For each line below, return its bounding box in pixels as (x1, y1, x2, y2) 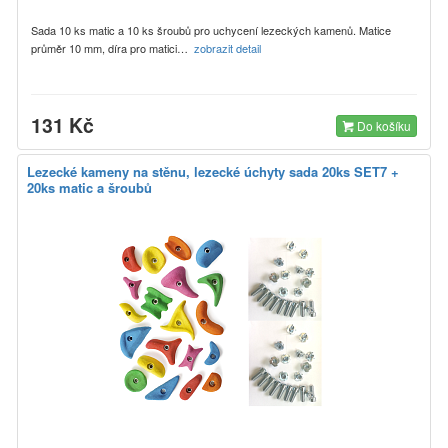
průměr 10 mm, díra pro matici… (31, 39, 194, 56)
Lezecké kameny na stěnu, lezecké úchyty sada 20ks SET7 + (27, 161, 399, 181)
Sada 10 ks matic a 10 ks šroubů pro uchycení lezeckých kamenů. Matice (31, 21, 391, 38)
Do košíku (354, 116, 411, 134)
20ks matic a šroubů (27, 177, 152, 197)
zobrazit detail (194, 39, 264, 56)
